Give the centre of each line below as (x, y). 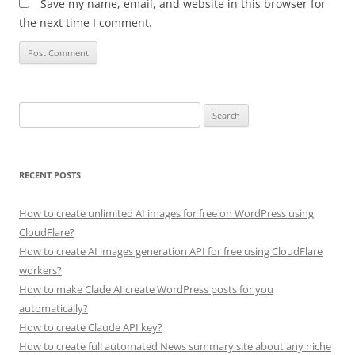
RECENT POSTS (50, 174)
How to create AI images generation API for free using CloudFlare (171, 251)
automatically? (53, 308)
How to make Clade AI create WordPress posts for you (146, 289)
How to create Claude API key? (91, 327)
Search (34, 111)
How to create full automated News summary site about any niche (175, 346)
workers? (40, 270)
